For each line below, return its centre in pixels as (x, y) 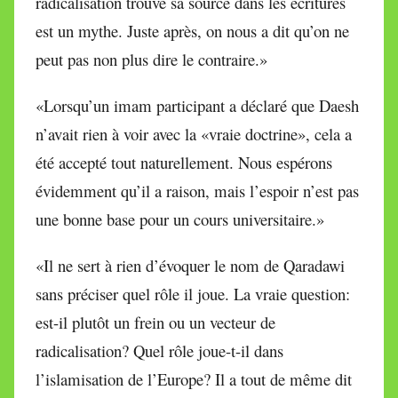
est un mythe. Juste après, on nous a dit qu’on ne (192, 30)
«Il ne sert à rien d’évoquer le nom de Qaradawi (190, 265)
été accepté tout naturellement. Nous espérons (184, 162)
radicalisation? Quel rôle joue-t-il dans (159, 350)
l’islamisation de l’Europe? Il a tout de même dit (194, 378)
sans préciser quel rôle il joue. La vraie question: (193, 293)
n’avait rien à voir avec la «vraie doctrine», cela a (194, 133)
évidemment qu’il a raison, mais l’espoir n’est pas (197, 190)
